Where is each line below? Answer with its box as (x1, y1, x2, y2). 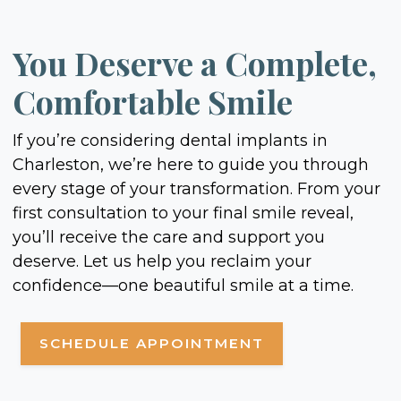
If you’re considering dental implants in (12, 131, 328, 151)
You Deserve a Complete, (12, 41, 377, 85)
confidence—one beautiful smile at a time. (12, 276, 354, 296)
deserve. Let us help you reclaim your (12, 252, 311, 272)
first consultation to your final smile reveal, (12, 203, 354, 224)
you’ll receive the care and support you (12, 227, 325, 248)
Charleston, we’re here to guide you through (12, 155, 369, 175)
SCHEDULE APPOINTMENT (38, 335, 264, 353)
